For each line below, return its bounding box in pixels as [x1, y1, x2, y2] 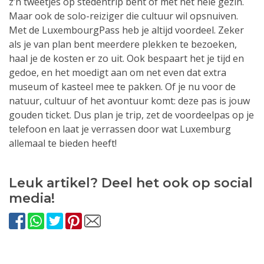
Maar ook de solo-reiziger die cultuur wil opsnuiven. [9, 9, 238, 22]
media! [9, 190, 55, 206]
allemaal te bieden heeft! [9, 136, 117, 150]
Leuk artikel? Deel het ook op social [9, 174, 253, 191]
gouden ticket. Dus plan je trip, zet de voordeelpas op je [9, 108, 254, 121]
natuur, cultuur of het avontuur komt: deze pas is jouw [9, 94, 250, 107]
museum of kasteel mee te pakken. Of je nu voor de [9, 80, 236, 93]
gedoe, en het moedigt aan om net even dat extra [9, 65, 226, 79]
